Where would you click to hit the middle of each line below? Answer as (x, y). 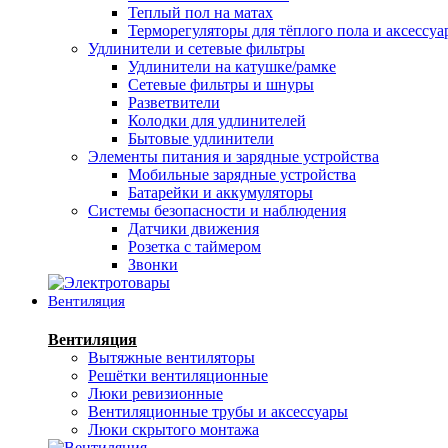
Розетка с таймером (194, 246)
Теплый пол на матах (200, 12)
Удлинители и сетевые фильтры (196, 48)
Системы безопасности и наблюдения (217, 210)
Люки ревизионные (155, 394)
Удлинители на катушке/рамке (232, 66)
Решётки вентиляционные (178, 376)
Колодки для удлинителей (217, 120)
